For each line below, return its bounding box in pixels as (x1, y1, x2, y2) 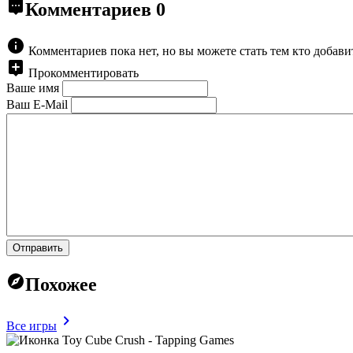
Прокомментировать (28, 65, 139, 80)
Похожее (25, 273, 97, 295)
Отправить (13, 241, 63, 254)
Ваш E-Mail (6, 97, 68, 111)
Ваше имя (6, 80, 59, 95)
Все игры (6, 318, 57, 333)
